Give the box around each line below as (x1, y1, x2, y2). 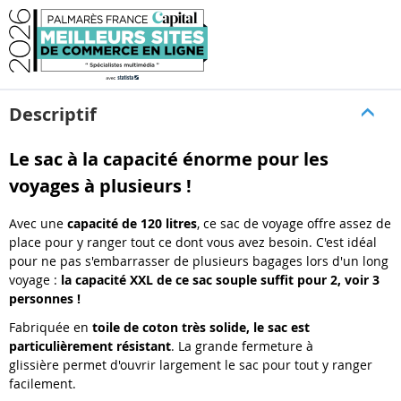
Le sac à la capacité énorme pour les (9, 146, 328, 171)
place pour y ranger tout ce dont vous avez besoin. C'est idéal (9, 234, 377, 252)
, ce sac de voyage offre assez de (197, 215, 391, 233)
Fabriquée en (9, 318, 92, 336)
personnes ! (9, 290, 81, 308)
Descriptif (9, 101, 97, 126)
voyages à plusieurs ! (9, 173, 192, 198)
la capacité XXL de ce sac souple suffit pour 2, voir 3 (61, 271, 380, 289)
